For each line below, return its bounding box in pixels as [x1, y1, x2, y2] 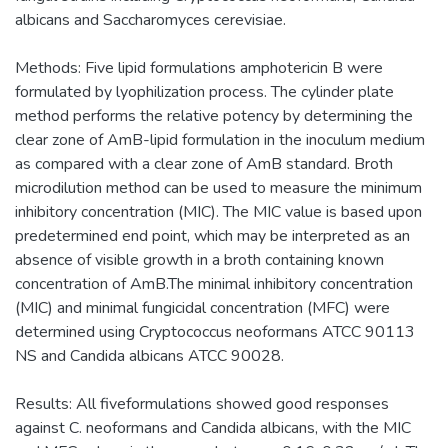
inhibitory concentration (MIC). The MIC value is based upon [15, 200, 422, 223]
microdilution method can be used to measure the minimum [15, 176, 422, 199]
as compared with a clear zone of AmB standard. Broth [15, 152, 393, 175]
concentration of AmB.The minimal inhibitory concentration [15, 272, 413, 295]
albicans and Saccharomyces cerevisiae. [15, 8, 286, 31]
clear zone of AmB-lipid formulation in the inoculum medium [15, 128, 425, 151]
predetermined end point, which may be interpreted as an [15, 224, 410, 247]
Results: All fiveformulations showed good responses [15, 392, 389, 415]
